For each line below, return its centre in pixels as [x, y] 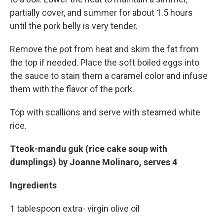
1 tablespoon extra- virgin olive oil [75, 208]
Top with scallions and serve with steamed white [105, 112]
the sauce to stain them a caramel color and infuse [109, 76]
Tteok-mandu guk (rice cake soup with [89, 149]
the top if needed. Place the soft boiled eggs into [105, 62]
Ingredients [33, 185]
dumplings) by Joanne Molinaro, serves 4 [93, 162]
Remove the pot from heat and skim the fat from [104, 49]
